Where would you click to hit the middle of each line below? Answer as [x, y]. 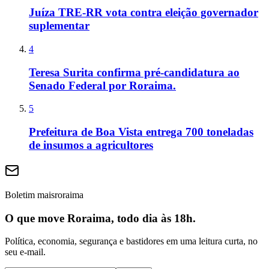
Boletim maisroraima [44, 195]
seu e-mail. [25, 252]
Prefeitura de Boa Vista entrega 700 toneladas [141, 132]
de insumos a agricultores [91, 145]
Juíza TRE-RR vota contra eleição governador [144, 13]
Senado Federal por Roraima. [102, 85]
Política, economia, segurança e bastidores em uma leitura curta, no [131, 241]
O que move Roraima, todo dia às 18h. [100, 218]
